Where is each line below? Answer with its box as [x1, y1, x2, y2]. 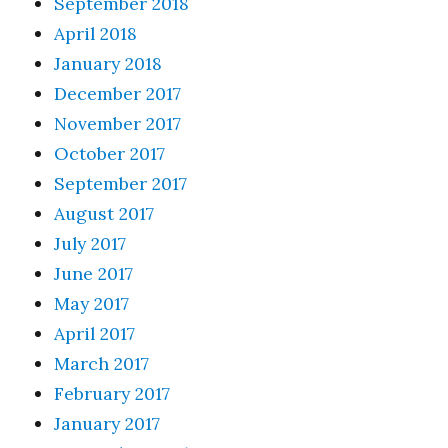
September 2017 [54, 171, 188, 195]
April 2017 [54, 321, 136, 345]
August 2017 [54, 201, 155, 225]
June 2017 [54, 261, 134, 285]
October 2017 [54, 141, 166, 165]
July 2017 [54, 231, 127, 255]
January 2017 [54, 411, 161, 435]
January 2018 [54, 51, 163, 75]
